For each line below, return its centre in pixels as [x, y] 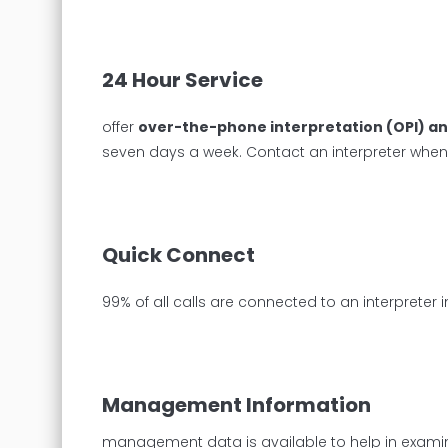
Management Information [236, 404]
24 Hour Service [182, 79]
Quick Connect [178, 254]
